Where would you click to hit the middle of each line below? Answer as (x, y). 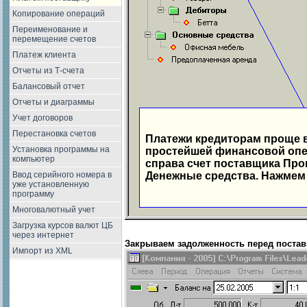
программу (33, 194)
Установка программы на (61, 149)
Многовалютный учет (54, 210)
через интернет (43, 235)
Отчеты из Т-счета (48, 71)
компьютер (34, 159)
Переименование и (50, 29)
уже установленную (51, 184)
